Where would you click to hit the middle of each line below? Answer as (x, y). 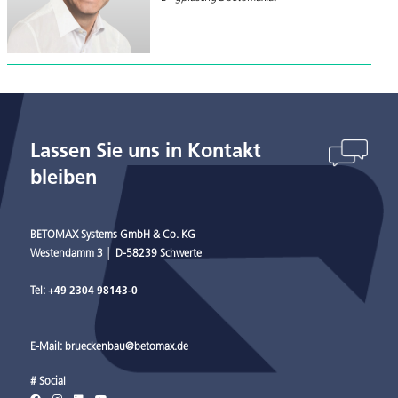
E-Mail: (48, 347)
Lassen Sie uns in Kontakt (146, 152)
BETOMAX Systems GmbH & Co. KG (113, 235)
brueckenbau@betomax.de (127, 347)
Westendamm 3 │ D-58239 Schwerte (116, 254)
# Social (48, 382)
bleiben (66, 179)
